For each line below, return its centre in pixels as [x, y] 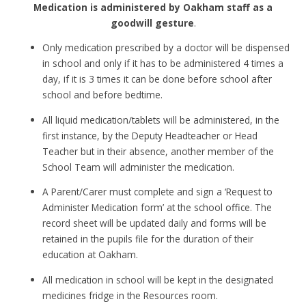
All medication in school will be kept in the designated [158, 279]
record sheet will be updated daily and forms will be [155, 223]
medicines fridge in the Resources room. [130, 295]
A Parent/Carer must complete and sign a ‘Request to [158, 192]
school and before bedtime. [104, 95]
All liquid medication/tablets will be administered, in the [161, 120]
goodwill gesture [152, 23]
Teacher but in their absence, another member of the [158, 151]
